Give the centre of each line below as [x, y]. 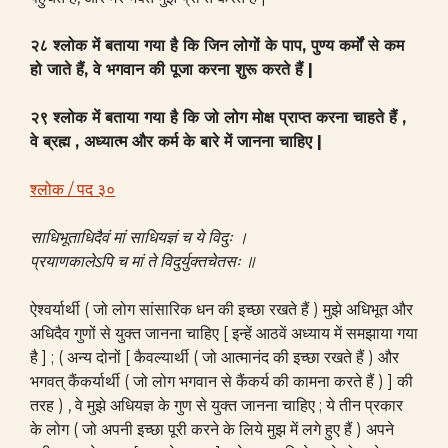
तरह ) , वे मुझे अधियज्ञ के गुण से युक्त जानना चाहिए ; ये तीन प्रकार [216, 405]
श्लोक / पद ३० [72, 189]
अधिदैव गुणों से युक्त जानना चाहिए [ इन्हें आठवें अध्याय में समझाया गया [224, 333]
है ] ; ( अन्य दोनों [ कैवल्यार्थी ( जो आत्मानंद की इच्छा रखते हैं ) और [214, 357]
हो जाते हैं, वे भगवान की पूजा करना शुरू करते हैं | [171, 69]
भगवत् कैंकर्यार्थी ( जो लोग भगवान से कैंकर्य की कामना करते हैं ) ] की [221, 381]
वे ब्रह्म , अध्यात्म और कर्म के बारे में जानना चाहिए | [176, 141]
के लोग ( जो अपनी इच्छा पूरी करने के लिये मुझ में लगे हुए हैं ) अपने [212, 429]
